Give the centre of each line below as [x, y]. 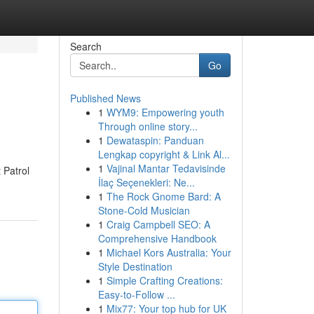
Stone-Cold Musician [144, 210]
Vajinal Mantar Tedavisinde [166, 168]
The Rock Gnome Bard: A [163, 196]
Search [86, 46]
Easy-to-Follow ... [136, 294]
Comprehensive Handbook [157, 238]
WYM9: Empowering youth [165, 112]
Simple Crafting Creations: [164, 280]
